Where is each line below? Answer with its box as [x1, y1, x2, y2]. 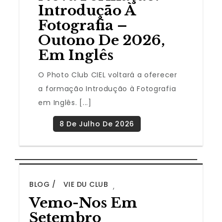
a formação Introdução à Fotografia [38, 84, 176, 94]
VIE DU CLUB [63, 179, 109, 190]
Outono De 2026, [38, 32, 166, 50]
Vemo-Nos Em [29, 194, 138, 212]
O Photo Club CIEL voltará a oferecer [38, 70, 177, 80]
